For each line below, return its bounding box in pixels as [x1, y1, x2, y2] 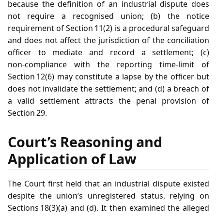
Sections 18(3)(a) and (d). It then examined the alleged [8, 202, 209, 213]
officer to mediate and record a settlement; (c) [8, 47, 209, 58]
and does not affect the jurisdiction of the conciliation [8, 35, 209, 46]
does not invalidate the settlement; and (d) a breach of [8, 83, 209, 94]
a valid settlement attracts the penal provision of [8, 95, 209, 107]
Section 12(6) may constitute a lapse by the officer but [8, 71, 209, 82]
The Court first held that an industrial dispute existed [8, 178, 209, 189]
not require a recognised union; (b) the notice [8, 11, 209, 22]
